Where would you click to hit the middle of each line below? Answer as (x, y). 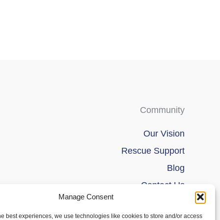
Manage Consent (86, 197)
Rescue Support (153, 151)
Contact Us (163, 185)
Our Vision (164, 133)
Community (162, 110)
